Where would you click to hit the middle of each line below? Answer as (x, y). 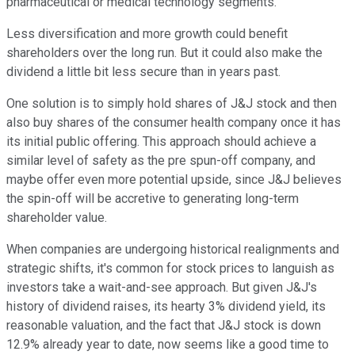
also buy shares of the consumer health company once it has (174, 122)
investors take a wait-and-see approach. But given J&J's (162, 287)
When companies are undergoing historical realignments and (173, 249)
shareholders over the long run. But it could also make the (164, 52)
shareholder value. (57, 217)
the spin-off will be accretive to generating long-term (153, 198)
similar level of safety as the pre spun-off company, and (161, 160)
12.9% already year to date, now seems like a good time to (168, 344)
